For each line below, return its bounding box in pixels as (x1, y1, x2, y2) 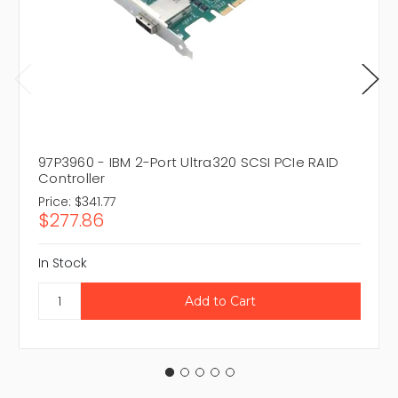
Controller (38, 169, 106, 188)
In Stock (38, 254, 87, 273)
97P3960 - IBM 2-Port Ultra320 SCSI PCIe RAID (38, 153, 338, 172)
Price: (38, 193, 71, 211)
